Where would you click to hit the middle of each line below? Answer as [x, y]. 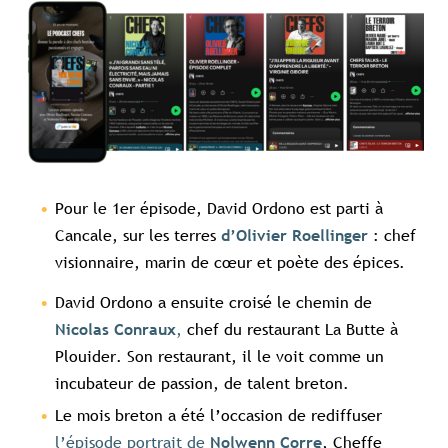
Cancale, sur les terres [138, 235]
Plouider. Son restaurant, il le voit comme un [219, 356]
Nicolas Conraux [115, 330]
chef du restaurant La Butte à [290, 329]
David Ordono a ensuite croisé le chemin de [213, 302]
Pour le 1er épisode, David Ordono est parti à [219, 208]
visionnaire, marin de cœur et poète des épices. [235, 262]
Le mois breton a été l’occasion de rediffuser [218, 415]
